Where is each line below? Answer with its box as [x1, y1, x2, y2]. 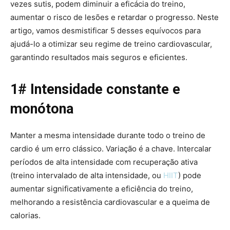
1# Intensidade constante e [10, 81, 180, 98]
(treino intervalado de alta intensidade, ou [10, 170, 163, 180]
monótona [10, 100, 73, 117]
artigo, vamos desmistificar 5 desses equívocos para [10, 25, 201, 35]
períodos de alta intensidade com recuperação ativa [10, 157, 198, 167]
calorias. [10, 210, 41, 220]
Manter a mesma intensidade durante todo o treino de [10, 130, 205, 140]
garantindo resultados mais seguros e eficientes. [10, 52, 187, 62]
